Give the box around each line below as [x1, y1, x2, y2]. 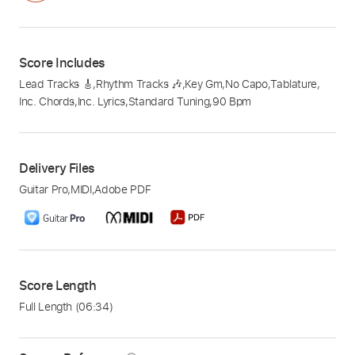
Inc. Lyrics [77, 94, 125, 109]
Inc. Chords [19, 94, 75, 109]
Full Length [19, 299, 75, 315]
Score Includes [19, 54, 106, 72]
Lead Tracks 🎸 [19, 76, 94, 92]
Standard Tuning [128, 94, 210, 109]
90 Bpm [212, 94, 251, 109]
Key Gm [185, 76, 223, 92]
